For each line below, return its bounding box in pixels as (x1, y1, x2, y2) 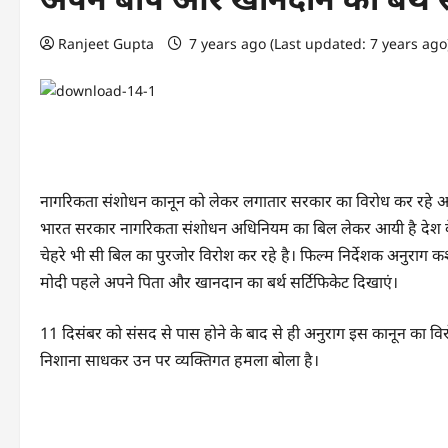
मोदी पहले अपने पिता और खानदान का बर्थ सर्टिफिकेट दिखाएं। (40, 271, 398, 293)
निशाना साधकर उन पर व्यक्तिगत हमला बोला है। (40, 349, 323, 371)
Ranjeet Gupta (58, 34, 154, 53)
